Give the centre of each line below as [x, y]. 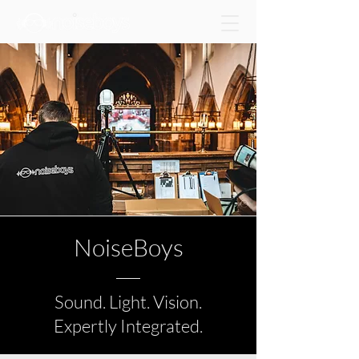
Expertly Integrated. [128, 326]
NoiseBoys [128, 247]
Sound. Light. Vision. [128, 302]
